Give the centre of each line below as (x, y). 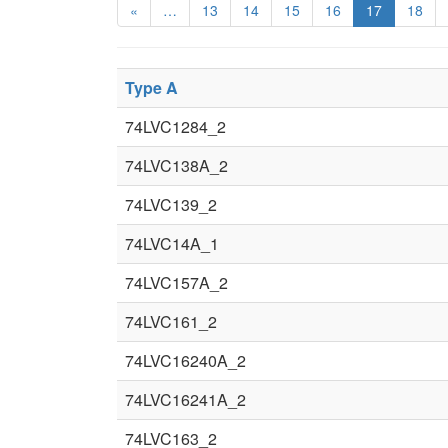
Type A (151, 87)
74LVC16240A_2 (185, 360)
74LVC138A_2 (176, 165)
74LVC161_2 (171, 321)
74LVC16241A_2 (185, 399)
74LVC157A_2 (176, 282)
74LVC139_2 (171, 204)
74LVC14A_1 (172, 243)
